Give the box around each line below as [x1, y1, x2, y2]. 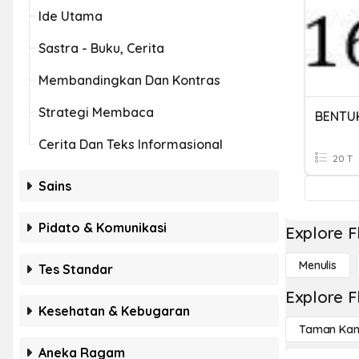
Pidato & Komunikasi [38, 220, 167, 236]
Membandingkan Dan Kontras [38, 72, 220, 88]
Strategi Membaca [38, 104, 154, 120]
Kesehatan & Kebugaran [38, 303, 190, 319]
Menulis [299, 258, 337, 272]
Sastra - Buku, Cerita [38, 40, 164, 56]
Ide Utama [38, 8, 103, 24]
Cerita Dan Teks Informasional [38, 136, 223, 152]
